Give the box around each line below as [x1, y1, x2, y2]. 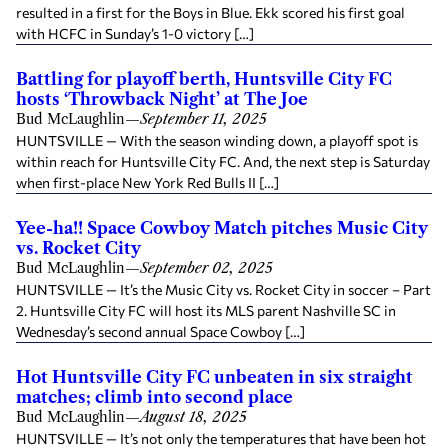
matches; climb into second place [16, 387, 293, 407]
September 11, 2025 [140, 110, 267, 128]
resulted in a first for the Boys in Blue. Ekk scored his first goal [16, 4, 405, 21]
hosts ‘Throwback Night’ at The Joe [16, 89, 308, 109]
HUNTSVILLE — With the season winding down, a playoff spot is [16, 132, 418, 149]
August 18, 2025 [140, 408, 247, 426]
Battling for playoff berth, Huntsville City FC [16, 69, 392, 89]
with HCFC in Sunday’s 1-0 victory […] [16, 25, 254, 42]
